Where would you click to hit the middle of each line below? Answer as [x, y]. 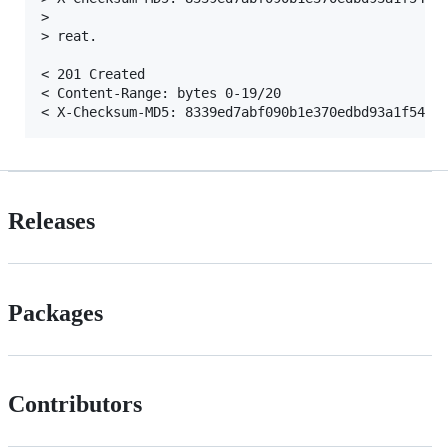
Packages [55, 312]
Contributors [75, 404]
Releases [51, 220]
